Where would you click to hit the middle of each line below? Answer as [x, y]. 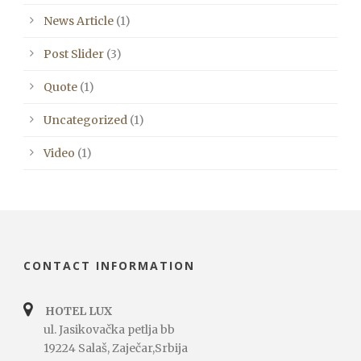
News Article [79, 21]
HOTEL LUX [79, 311]
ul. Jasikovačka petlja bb [103, 330]
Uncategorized [85, 120]
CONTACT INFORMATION [109, 266]
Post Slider [74, 54]
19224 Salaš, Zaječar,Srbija [110, 349]
